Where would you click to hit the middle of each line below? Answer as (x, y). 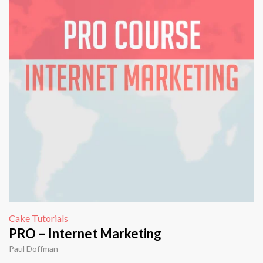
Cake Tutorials (38, 218)
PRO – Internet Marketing (85, 234)
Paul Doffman (33, 249)
